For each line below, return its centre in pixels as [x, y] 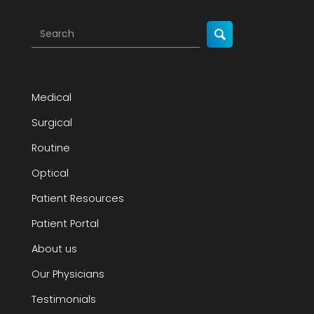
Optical [50, 173]
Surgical [52, 122]
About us [54, 248]
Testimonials [63, 299]
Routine [50, 148]
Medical [51, 97]
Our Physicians [68, 274]
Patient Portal [65, 223]
